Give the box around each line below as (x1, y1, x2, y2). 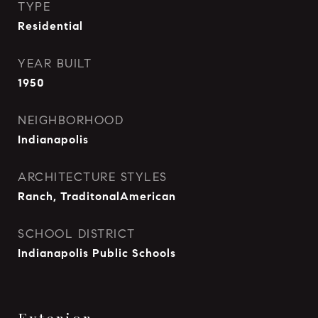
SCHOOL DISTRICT (18, 226, 136, 241)
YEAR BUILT (18, 56, 92, 71)
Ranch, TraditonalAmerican (18, 190, 176, 203)
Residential (18, 19, 83, 33)
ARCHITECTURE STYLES (18, 170, 168, 185)
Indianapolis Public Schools (18, 246, 176, 260)
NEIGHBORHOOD (18, 113, 124, 128)
